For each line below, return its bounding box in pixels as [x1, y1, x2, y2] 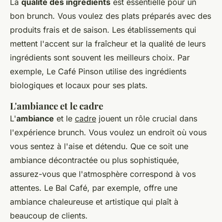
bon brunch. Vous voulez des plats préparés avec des [10, 11, 211, 21]
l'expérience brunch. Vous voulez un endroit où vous [10, 127, 207, 138]
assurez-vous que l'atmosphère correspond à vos [10, 169, 196, 179]
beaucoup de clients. [10, 211, 88, 221]
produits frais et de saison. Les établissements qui [10, 25, 196, 35]
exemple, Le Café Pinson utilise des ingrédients [10, 66, 186, 77]
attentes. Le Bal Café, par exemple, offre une [10, 183, 177, 193]
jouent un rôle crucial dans [96, 113, 197, 124]
